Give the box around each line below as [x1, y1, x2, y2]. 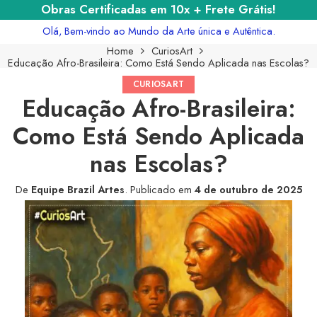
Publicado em [127, 181, 195, 197]
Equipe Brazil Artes [30, 181, 125, 197]
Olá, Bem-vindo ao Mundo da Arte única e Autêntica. [42, 23, 275, 38]
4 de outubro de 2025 [194, 181, 302, 197]
